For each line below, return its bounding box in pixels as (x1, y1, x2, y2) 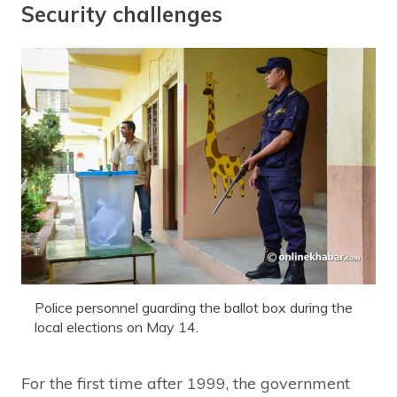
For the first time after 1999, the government (21, 372, 350, 393)
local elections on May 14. (35, 317, 198, 336)
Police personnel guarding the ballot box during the (35, 298, 353, 316)
